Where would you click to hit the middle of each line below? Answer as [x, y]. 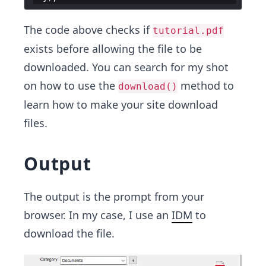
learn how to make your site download [121, 104]
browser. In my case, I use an [98, 215]
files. [36, 123]
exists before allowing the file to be [113, 49]
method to [206, 85]
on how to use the [71, 85]
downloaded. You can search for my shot [126, 67]
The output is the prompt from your [114, 197]
